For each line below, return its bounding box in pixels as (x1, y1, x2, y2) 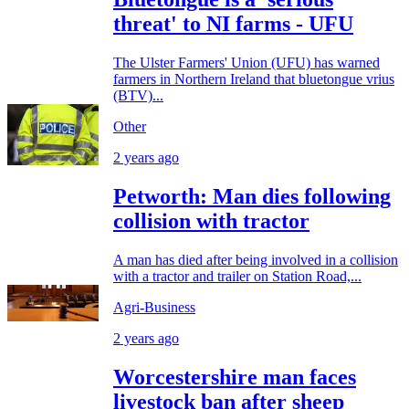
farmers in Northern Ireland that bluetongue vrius (113, 71, 394, 88)
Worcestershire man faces (113, 364, 356, 389)
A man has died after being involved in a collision (113, 251, 398, 267)
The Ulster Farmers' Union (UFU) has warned (113, 55, 380, 71)
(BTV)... (113, 88, 163, 104)
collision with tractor (113, 208, 309, 233)
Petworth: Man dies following (113, 184, 391, 208)
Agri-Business (113, 299, 195, 315)
